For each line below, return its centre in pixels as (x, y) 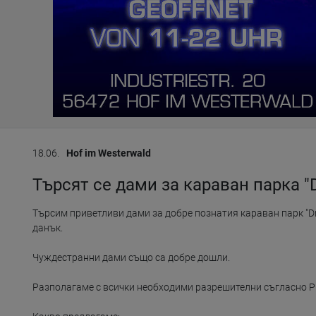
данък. (48, 228)
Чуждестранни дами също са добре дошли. (131, 258)
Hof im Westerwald (109, 153)
